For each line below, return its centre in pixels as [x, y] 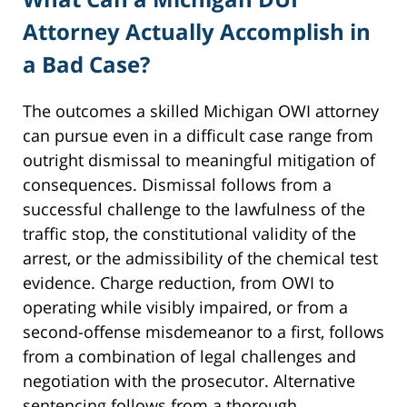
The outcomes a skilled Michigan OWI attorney [201, 111]
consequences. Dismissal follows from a [177, 185]
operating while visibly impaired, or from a [185, 308]
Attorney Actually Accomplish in [197, 32]
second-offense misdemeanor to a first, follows [203, 332]
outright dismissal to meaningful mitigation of [199, 160]
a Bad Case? [86, 65]
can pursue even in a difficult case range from [198, 136]
